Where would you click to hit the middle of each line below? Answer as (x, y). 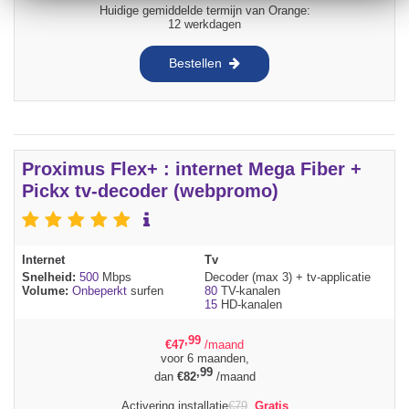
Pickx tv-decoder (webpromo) (150, 190)
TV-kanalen (249, 290)
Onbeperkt (100, 290)
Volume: (47, 290)
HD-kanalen (250, 304)
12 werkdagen (204, 24)
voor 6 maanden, (204, 359)
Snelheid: (51, 277)
